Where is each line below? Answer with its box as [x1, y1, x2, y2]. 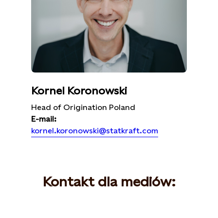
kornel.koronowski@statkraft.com [31, 126, 158, 135]
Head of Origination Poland [31, 103, 135, 112]
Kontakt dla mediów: [42, 174, 176, 189]
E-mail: [31, 114, 56, 124]
